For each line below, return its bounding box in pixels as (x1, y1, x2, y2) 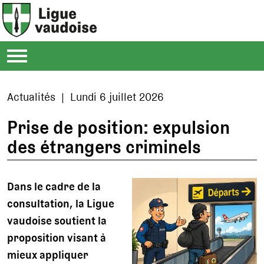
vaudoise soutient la (7, 212, 107, 229)
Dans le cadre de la (7, 177, 101, 195)
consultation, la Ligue (7, 194, 115, 212)
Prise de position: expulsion (7, 113, 230, 141)
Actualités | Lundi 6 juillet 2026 (7, 88, 164, 105)
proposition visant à (7, 229, 107, 246)
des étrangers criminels (7, 133, 202, 160)
